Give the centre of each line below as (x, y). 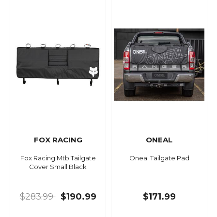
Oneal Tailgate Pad (159, 158)
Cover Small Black (58, 167)
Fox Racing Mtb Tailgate (58, 158)
